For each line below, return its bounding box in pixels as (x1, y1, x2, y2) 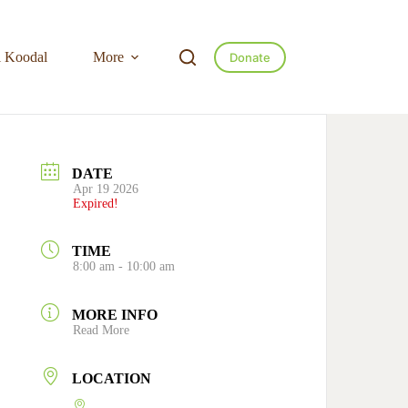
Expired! (73, 196, 119, 210)
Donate (229, 49, 270, 65)
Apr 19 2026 (73, 181, 139, 196)
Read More (73, 323, 130, 338)
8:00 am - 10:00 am (73, 260, 176, 274)
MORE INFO (72, 307, 158, 323)
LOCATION (72, 370, 152, 386)
